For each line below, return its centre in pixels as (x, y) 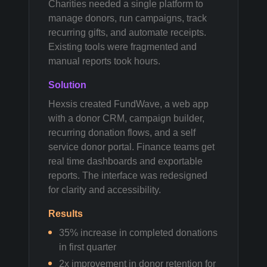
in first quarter (88, 247)
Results (66, 214)
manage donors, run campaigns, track (128, 18)
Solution (67, 85)
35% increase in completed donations (138, 233)
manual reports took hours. (104, 61)
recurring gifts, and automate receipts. (127, 32)
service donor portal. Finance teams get (131, 147)
